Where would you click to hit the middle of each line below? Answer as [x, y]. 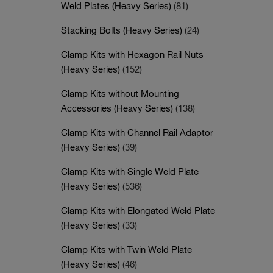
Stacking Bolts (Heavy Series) [123, 30]
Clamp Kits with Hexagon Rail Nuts [132, 54]
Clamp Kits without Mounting [120, 93]
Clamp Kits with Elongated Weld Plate [138, 210]
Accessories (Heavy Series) [118, 108]
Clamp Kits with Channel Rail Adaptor [137, 132]
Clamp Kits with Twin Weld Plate [126, 249]
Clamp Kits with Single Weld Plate [130, 171]
